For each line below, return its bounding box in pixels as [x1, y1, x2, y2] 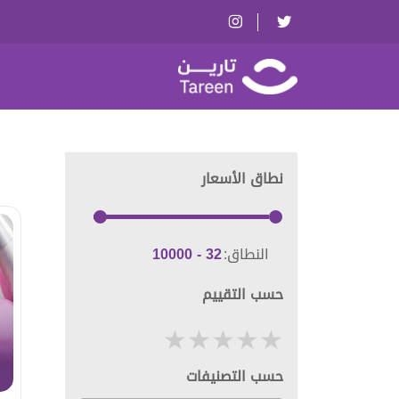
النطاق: [224, 240, 269, 268]
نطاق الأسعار [201, 165, 283, 192]
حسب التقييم [202, 281, 283, 308]
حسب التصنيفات [186, 362, 283, 390]
